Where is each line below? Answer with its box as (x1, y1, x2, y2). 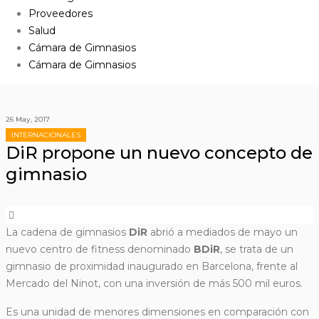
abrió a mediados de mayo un (147, 226, 298, 239)
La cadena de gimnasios (6, 226, 129, 239)
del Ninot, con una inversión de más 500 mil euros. (53, 277, 303, 291)
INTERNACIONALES (11, 130, 80, 140)
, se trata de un (220, 243, 293, 256)
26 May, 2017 (6, 115, 50, 125)
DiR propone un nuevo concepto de (6, 142, 313, 164)
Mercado (6, 277, 53, 291)
